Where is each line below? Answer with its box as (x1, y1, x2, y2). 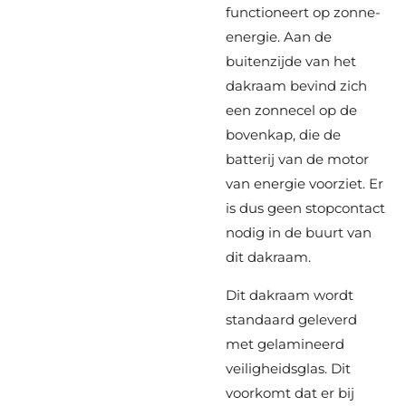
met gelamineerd (226, 335, 344, 353)
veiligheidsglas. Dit (226, 360, 351, 378)
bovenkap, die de (226, 126, 341, 144)
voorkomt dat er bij (226, 384, 354, 402)
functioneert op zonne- (226, 4, 381, 22)
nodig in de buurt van (226, 224, 372, 242)
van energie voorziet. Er (226, 175, 383, 193)
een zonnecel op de (226, 101, 357, 120)
